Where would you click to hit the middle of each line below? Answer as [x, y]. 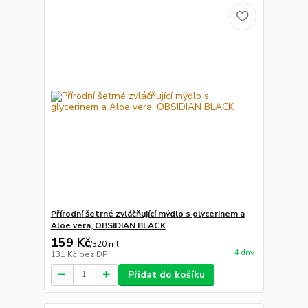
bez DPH [96, 254]
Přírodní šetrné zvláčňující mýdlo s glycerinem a [147, 213]
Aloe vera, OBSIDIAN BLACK [108, 225]
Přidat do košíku [166, 274]
